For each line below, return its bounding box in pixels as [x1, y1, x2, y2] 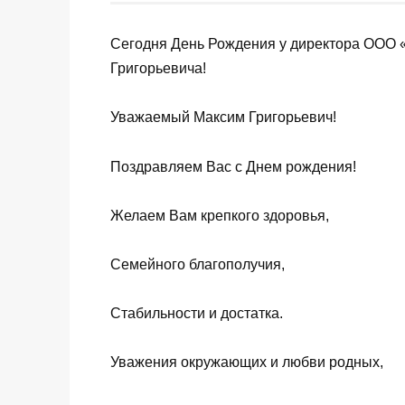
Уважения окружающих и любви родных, [110, 354, 383, 371]
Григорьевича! [110, 61, 206, 77]
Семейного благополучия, [110, 256, 285, 272]
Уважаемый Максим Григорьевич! [110, 109, 336, 126]
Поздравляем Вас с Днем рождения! [110, 158, 356, 174]
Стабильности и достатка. [110, 306, 283, 322]
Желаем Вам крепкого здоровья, [110, 207, 329, 223]
